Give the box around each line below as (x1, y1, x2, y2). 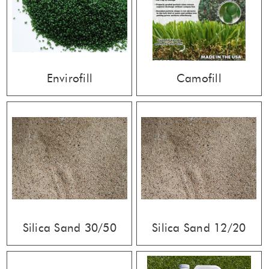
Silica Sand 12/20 (152, 221, 246, 235)
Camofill (176, 71, 222, 86)
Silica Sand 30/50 (22, 221, 116, 235)
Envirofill (46, 71, 93, 86)
